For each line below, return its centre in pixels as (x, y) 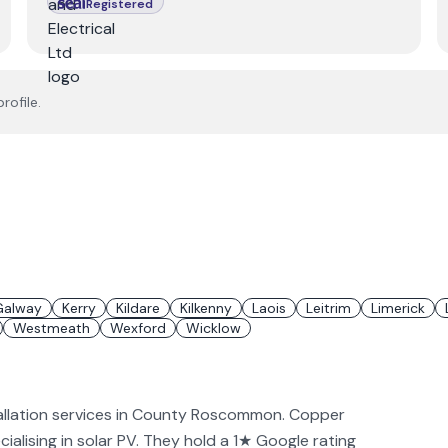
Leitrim (328, 308)
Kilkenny (206, 308)
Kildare (138, 308)
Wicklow (213, 328)
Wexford (138, 328)
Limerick (398, 308)
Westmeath (51, 328)
